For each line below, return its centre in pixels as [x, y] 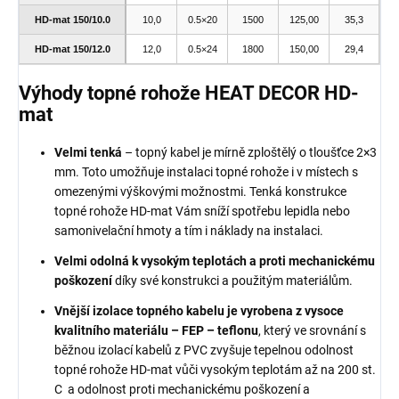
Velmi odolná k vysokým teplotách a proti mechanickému [215, 261]
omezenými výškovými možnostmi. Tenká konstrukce [200, 191]
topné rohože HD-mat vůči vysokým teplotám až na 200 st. [215, 369]
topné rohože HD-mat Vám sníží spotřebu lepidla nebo [202, 211]
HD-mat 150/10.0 [72, 20]
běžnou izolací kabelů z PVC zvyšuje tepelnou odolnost [204, 350]
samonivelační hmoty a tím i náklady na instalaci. [189, 230]
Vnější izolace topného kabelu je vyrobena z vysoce [199, 310]
